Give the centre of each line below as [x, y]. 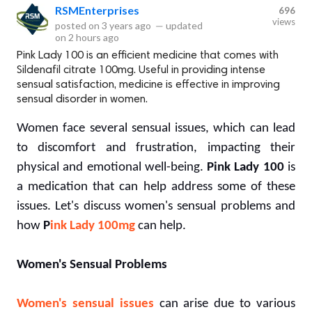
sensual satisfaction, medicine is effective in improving [148, 85]
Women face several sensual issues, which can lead [156, 128]
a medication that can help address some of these [156, 187]
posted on [78, 25]
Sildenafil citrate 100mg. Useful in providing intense [141, 70]
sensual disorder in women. [82, 99]
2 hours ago [94, 37]
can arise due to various [225, 304]
